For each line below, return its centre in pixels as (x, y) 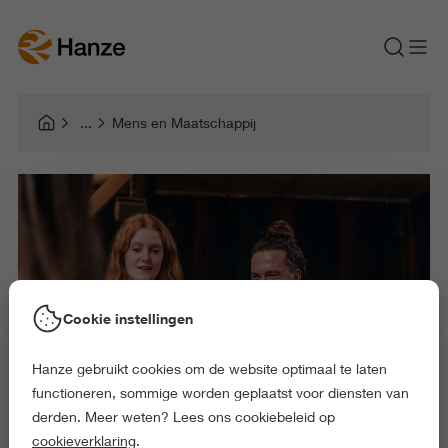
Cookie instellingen (127, 318)
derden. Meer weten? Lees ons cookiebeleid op (183, 416)
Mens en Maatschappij (183, 122)
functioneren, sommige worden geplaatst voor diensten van (220, 392)
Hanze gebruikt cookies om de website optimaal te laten (209, 368)
